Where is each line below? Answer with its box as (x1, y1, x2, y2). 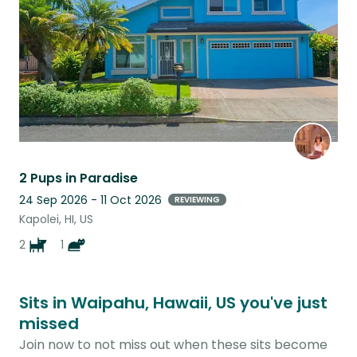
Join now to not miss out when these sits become (19, 335, 328, 354)
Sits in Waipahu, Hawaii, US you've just (19, 291, 328, 314)
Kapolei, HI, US (19, 210, 93, 227)
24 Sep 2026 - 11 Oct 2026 (19, 191, 162, 208)
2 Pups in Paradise (19, 168, 138, 187)
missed (19, 312, 79, 335)
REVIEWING (175, 194, 220, 206)
